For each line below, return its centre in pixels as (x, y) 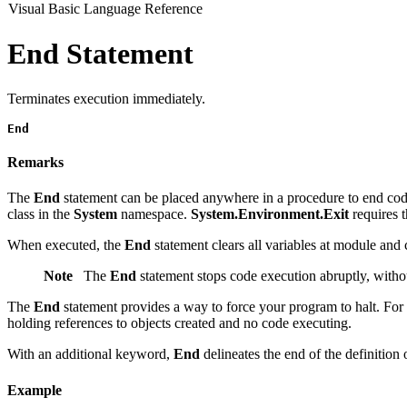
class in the (40, 214)
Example (35, 390)
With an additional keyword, (90, 354)
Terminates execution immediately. (106, 98)
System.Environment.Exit (270, 214)
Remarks (35, 163)
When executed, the (66, 245)
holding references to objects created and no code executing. (179, 323)
